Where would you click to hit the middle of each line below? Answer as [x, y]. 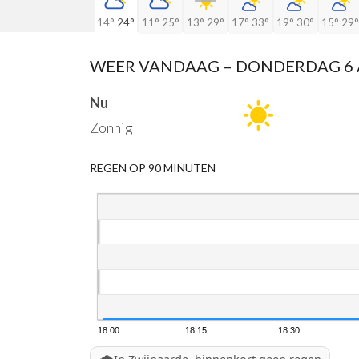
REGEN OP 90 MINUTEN [153, 168]
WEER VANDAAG [156, 66]
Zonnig [111, 127]
